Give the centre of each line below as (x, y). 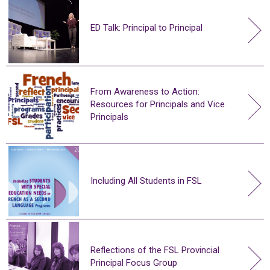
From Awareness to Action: (145, 91)
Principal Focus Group (134, 263)
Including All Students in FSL (146, 181)
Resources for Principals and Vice (158, 104)
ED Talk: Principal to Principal (146, 27)
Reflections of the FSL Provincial (155, 250)
